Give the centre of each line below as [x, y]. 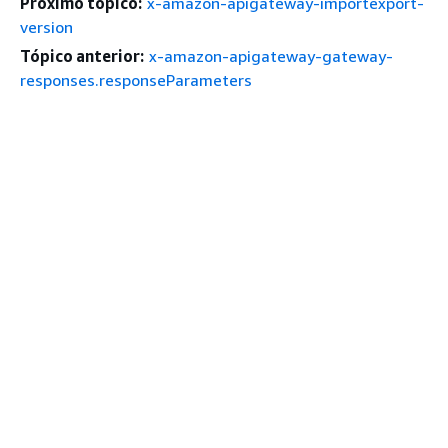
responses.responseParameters [136, 79]
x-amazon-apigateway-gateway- [270, 55]
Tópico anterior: [82, 55]
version [46, 26]
